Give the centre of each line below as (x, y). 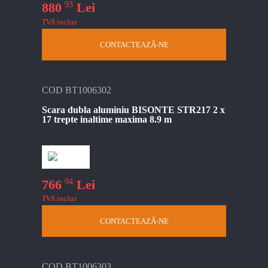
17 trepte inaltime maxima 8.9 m (107, 119)
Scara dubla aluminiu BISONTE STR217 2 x (133, 109)
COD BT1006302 (77, 90)
